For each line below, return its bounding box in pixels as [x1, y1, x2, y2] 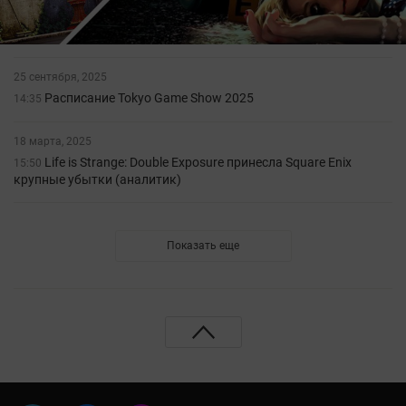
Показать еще [167, 239, 239, 253]
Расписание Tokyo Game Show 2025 [44, 91, 254, 106]
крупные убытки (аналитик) [14, 172, 181, 188]
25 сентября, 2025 [20, 71, 107, 84]
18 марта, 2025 [20, 135, 92, 149]
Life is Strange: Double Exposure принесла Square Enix [44, 155, 352, 170]
